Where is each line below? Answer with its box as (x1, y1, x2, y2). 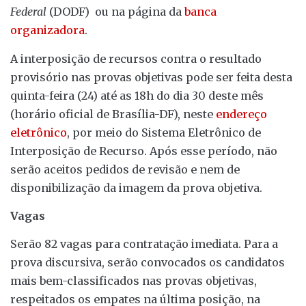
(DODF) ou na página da (49, 5, 184, 19)
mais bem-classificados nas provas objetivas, (10, 274, 257, 288)
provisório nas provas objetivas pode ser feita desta (10, 70, 292, 84)
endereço (216, 107, 267, 121)
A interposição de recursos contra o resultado (10, 51, 262, 66)
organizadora (10, 23, 85, 38)
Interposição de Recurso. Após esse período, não (10, 143, 277, 158)
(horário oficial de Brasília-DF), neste (10, 107, 216, 121)
